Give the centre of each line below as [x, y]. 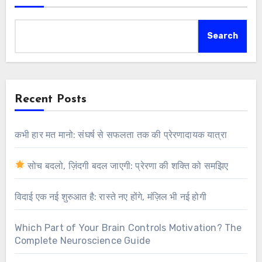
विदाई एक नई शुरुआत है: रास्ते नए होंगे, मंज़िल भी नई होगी [110, 196]
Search [223, 36]
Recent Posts [50, 99]
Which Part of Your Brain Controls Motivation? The [128, 227]
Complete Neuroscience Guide [82, 240]
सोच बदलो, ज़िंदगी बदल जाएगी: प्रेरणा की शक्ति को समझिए [127, 166]
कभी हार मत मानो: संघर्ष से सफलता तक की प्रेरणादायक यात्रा [120, 135]
